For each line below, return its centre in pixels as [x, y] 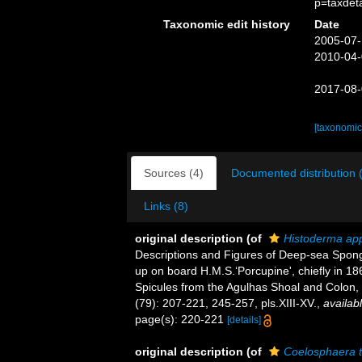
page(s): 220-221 [181, 319]
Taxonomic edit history [226, 24]
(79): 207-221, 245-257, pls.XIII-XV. [226, 303]
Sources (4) [174, 173]
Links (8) [166, 206]
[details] [244, 320]
